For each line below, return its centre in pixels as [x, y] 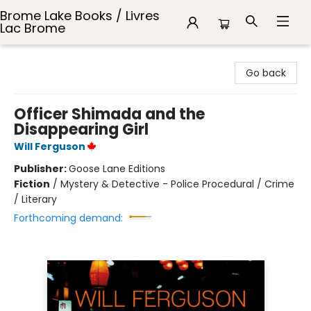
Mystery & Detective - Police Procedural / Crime [177, 184]
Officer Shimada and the [109, 114]
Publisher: [41, 169]
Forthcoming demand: [68, 218]
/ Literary [35, 199]
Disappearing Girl [81, 129]
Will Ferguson [50, 146]
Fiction [32, 184]
